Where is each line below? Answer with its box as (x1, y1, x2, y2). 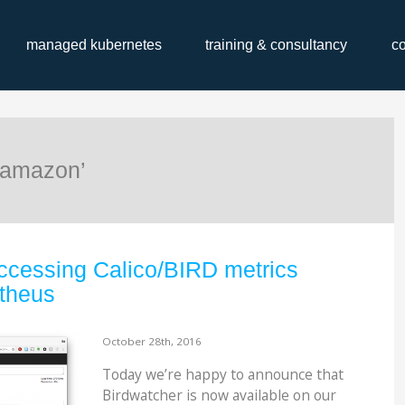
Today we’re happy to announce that (102, 364, 344, 385)
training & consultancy (205, 37, 348, 52)
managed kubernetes (26, 37, 163, 52)
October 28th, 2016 (102, 334, 202, 348)
